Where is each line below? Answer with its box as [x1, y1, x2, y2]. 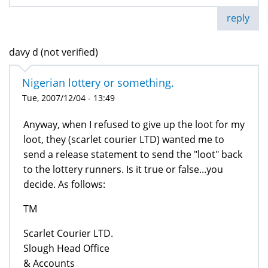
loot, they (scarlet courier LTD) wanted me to [23, 132, 224, 146]
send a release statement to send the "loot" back [23, 147, 242, 161]
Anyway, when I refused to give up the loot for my [23, 117, 245, 131]
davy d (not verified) [9, 45, 98, 59]
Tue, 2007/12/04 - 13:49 [22, 92, 115, 103]
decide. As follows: [23, 177, 105, 191]
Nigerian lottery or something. [22, 75, 174, 90]
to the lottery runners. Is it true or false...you [23, 162, 223, 176]
